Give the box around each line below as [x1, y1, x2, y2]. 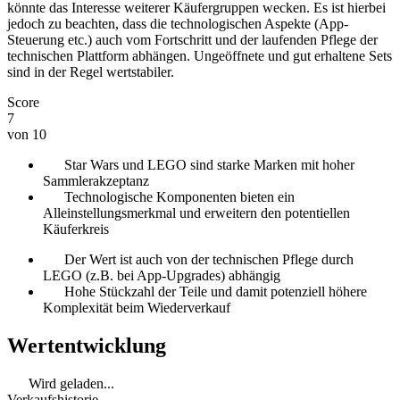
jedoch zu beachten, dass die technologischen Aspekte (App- [7, 16, 348, 32]
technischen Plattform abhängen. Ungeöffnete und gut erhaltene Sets [7, 48, 392, 64]
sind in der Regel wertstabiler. [7, 64, 174, 80]
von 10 [7, 127, 46, 143]
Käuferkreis [43, 221, 109, 237]
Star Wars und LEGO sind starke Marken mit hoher [64, 157, 354, 173]
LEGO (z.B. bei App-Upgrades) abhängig [43, 268, 280, 284]
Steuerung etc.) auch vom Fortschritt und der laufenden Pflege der [7, 32, 378, 48]
